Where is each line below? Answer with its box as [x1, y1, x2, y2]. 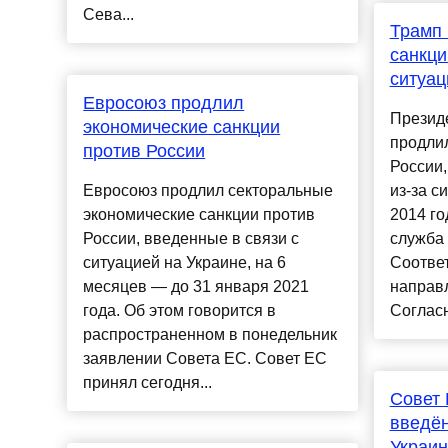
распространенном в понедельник [83, 326, 338, 344]
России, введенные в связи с [83, 230, 300, 248]
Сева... [83, 6, 135, 24]
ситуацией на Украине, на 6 [83, 254, 287, 272]
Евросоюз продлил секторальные [83, 182, 334, 200]
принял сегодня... [83, 374, 213, 392]
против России [83, 141, 206, 162]
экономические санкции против [83, 206, 316, 224]
